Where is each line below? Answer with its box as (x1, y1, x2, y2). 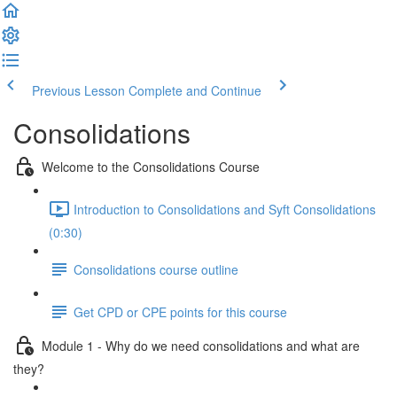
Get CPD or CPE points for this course (74, 302, 287, 321)
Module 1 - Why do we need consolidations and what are (42, 336, 360, 354)
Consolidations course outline (74, 260, 238, 278)
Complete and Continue (128, 82, 261, 99)
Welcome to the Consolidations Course (42, 157, 260, 175)
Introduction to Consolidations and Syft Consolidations (74, 199, 376, 218)
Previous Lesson (32, 82, 125, 99)
